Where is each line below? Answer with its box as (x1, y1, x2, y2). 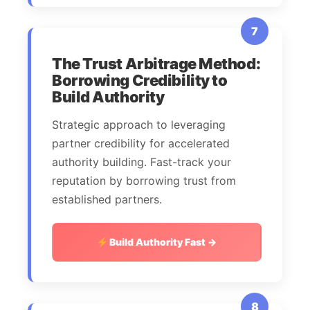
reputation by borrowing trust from (52, 174, 236, 188)
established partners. (52, 192, 162, 207)
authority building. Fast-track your (52, 155, 231, 170)
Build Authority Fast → (107, 236, 217, 248)
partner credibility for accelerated (52, 136, 230, 151)
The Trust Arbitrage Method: (52, 55, 261, 73)
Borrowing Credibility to (52, 71, 228, 90)
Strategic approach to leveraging (52, 118, 226, 132)
